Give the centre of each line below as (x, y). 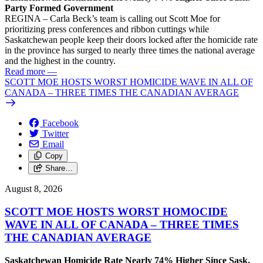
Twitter (55, 134)
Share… (59, 168)
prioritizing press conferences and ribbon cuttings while (107, 29)
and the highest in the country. (60, 61)
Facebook (60, 123)
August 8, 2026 (33, 189)
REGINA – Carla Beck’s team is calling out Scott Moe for (112, 19)
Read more (25, 72)
